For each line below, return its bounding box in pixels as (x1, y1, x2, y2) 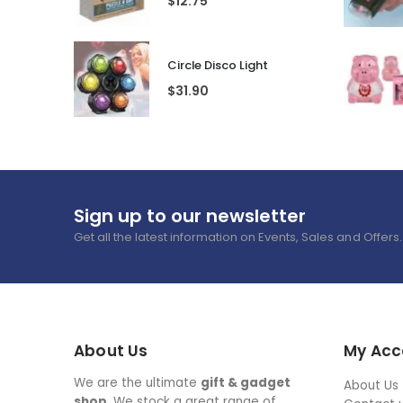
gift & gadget (201, 373, 291, 391)
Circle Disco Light (167, 57, 268, 75)
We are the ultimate (74, 373, 201, 391)
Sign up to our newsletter (74, 202, 306, 228)
